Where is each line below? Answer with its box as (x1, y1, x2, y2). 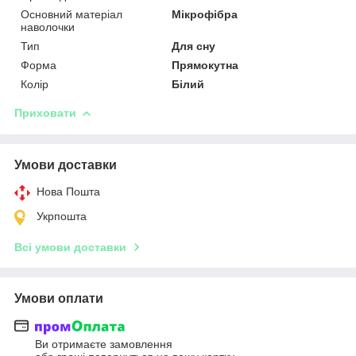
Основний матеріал (21, 7, 122, 21)
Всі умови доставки (14, 240, 126, 253)
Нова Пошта (37, 184, 100, 198)
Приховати (14, 106, 76, 119)
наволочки (21, 20, 75, 33)
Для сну (172, 39, 216, 52)
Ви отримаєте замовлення (35, 338, 172, 351)
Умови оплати (14, 291, 103, 305)
